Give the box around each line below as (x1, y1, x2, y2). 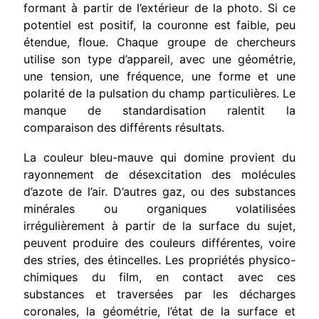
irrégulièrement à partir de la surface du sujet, (23, 218, 296, 233)
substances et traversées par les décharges (23, 286, 296, 301)
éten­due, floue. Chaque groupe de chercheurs (23, 34, 296, 49)
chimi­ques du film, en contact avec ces (23, 269, 296, 284)
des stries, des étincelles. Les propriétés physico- (23, 252, 296, 267)
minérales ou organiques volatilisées (23, 201, 296, 216)
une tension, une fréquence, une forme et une (23, 68, 296, 83)
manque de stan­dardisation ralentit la (23, 103, 296, 117)
